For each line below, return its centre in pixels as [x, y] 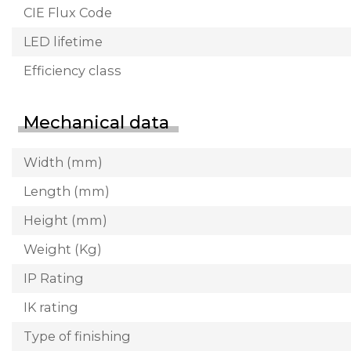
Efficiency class [72, 70]
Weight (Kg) [63, 249]
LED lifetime [63, 41]
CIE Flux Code [68, 12]
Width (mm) [63, 162]
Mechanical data [96, 122]
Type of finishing [77, 336]
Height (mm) [65, 220]
